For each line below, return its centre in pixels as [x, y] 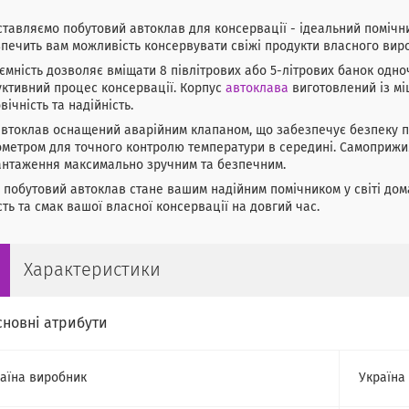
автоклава [257, 89]
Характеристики [92, 270]
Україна [382, 378]
